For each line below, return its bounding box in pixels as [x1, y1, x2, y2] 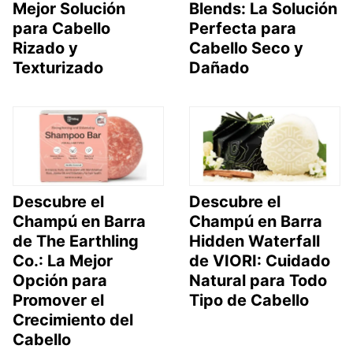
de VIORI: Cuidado [189, 251, 330, 271]
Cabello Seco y [189, 38, 303, 58]
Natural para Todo [189, 271, 327, 291]
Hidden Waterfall [189, 232, 320, 251]
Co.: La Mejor [13, 251, 113, 271]
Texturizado [13, 58, 103, 77]
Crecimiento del [13, 310, 133, 330]
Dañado [189, 58, 249, 77]
